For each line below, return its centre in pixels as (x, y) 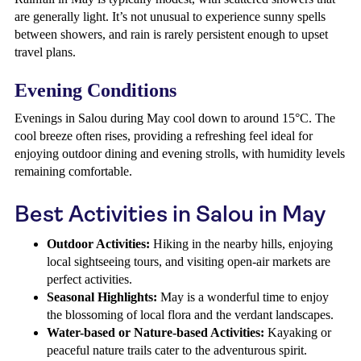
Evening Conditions (95, 90)
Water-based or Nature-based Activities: (156, 332)
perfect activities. (89, 279)
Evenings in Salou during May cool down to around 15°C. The (175, 118)
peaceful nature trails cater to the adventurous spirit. (177, 350)
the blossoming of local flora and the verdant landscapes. (190, 315)
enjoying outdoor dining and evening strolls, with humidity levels (180, 154)
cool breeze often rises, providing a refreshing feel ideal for (164, 136)
